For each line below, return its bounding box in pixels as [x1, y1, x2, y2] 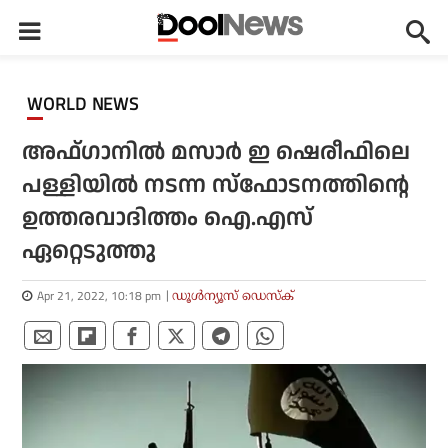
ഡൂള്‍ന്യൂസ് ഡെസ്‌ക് [172, 288, 295, 303]
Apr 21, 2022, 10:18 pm [37, 286, 162, 305]
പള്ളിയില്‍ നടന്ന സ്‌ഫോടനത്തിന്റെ [22, 169, 410, 202]
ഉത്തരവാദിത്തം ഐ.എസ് [22, 202, 314, 235]
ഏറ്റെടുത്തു [22, 235, 157, 268]
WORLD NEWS [43, 91, 139, 117]
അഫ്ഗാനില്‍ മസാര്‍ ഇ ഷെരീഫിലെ [22, 136, 411, 169]
